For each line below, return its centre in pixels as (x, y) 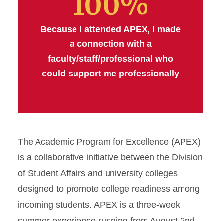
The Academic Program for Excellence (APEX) (109, 141)
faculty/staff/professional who (110, 58)
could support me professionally (110, 73)
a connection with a (110, 44)
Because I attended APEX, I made (110, 29)
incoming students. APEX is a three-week (99, 204)
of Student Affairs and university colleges (98, 173)
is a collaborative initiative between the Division (110, 157)
